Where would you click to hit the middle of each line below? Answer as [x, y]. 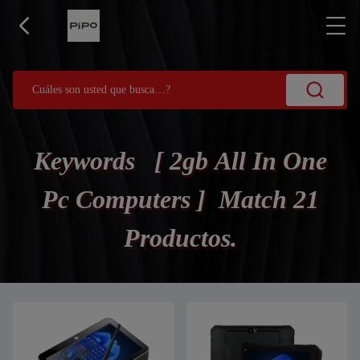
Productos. [180, 238]
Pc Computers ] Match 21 [180, 199]
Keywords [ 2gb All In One [180, 161]
